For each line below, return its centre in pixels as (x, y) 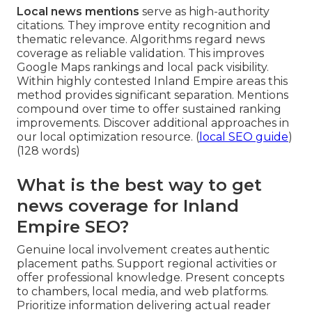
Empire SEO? (73, 226)
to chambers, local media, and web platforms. (142, 291)
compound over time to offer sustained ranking (149, 109)
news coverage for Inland (128, 205)
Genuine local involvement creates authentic (143, 249)
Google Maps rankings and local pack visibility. (143, 67)
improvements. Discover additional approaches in (153, 123)
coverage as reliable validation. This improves (140, 53)
